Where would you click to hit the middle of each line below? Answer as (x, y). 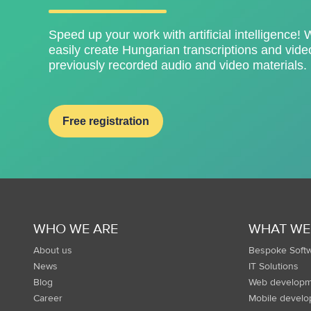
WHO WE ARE (76, 229)
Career (48, 299)
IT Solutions (273, 267)
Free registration (106, 121)
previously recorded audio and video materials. (178, 66)
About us (53, 251)
